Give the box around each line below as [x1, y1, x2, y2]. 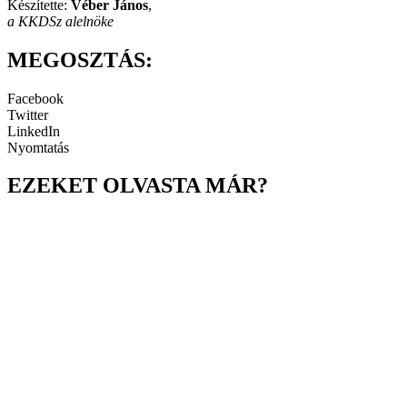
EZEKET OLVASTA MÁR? [7, 174, 268, 198]
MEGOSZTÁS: [7, 47, 153, 72]
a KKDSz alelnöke [7, 13, 114, 29]
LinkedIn [7, 123, 60, 139]
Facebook [7, 90, 64, 106]
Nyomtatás [7, 139, 69, 155]
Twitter [7, 106, 48, 123]
